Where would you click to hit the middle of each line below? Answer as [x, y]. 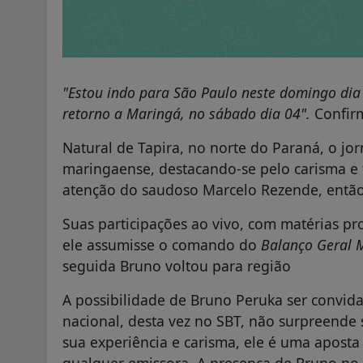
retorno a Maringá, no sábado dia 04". [188, 113]
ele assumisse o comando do [162, 244]
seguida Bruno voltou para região [177, 265]
